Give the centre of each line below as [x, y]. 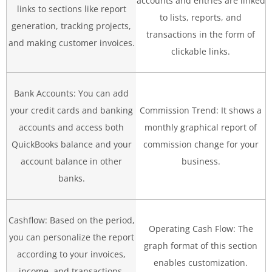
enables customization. [201, 263]
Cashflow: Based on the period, [71, 220]
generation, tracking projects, [71, 26]
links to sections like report [71, 9]
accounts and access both [71, 127]
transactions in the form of [201, 34]
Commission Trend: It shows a [201, 110]
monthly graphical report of [201, 127]
